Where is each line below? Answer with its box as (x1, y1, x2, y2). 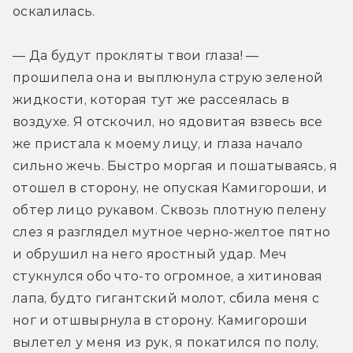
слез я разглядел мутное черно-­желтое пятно (13, 225, 331, 240)
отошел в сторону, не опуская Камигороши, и (13, 180, 328, 196)
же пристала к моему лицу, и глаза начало (13, 136, 303, 152)
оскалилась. (13, 4, 95, 20)
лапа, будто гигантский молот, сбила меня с (13, 291, 320, 307)
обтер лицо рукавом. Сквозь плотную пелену (13, 203, 327, 218)
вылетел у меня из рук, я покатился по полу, (13, 335, 319, 351)
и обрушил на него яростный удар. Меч (13, 247, 288, 262)
